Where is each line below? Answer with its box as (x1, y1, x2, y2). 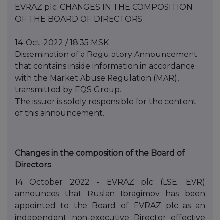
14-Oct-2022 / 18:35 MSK (15, 38, 109, 48)
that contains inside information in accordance (15, 61, 195, 71)
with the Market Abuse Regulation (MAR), (15, 73, 179, 83)
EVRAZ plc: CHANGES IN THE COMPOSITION (15, 2, 192, 12)
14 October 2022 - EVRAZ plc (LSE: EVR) (15, 177, 205, 187)
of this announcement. (15, 109, 104, 118)
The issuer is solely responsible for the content (15, 97, 196, 107)
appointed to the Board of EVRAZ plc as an (15, 201, 205, 210)
